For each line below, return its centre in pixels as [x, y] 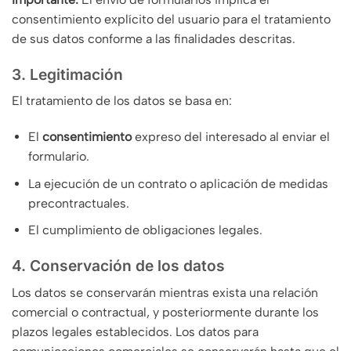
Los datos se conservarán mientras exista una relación [165, 292]
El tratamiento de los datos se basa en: [122, 101]
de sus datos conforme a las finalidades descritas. [154, 38]
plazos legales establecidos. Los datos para [135, 331]
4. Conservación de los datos [118, 266]
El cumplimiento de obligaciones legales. [145, 230]
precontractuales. [78, 203]
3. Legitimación [67, 74]
